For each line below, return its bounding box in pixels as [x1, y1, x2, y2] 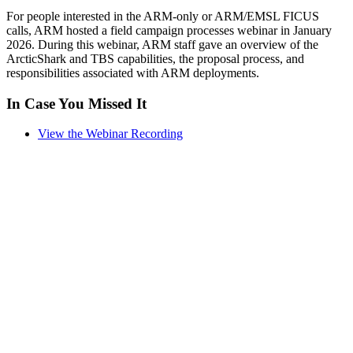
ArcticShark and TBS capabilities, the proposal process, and [6, 51, 304, 65]
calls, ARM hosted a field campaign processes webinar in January [6, 23, 332, 37]
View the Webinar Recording [38, 127, 183, 141]
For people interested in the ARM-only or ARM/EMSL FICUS [6, 9, 319, 23]
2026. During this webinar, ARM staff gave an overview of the [6, 37, 318, 51]
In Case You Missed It [6, 95, 147, 112]
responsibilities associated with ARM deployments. [6, 65, 259, 80]
